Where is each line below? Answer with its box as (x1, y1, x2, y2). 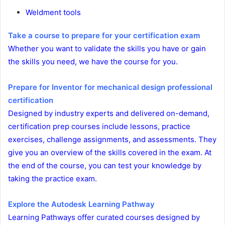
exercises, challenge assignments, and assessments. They (8, 135, 216, 145)
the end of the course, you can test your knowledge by (8, 161, 201, 171)
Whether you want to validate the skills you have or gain (8, 44, 206, 54)
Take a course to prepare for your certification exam (8, 31, 200, 41)
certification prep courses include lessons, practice (8, 122, 190, 132)
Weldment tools (26, 8, 81, 18)
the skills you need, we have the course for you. (8, 57, 178, 67)
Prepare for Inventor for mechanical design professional (8, 82, 212, 92)
